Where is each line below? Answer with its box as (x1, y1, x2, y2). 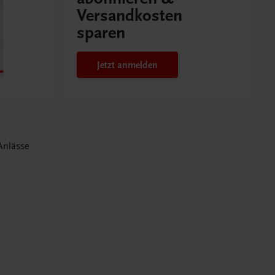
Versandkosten (77, 6, 183, 26)
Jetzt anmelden (97, 59, 158, 71)
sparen (77, 23, 126, 44)
